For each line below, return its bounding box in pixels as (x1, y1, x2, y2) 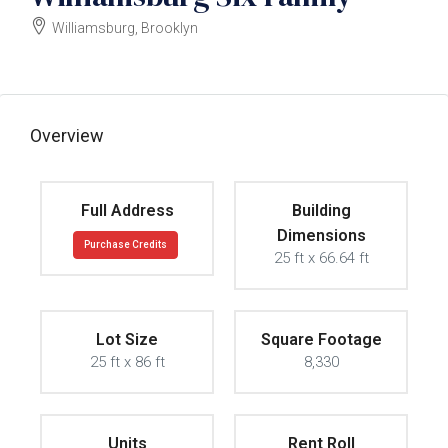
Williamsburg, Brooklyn (52, 20, 198, 37)
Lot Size (96, 330, 158, 350)
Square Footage (260, 330, 382, 350)
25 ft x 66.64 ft (273, 249, 369, 268)
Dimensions (276, 226, 366, 246)
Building (291, 201, 351, 221)
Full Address (80, 201, 174, 221)
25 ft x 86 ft (89, 353, 165, 372)
